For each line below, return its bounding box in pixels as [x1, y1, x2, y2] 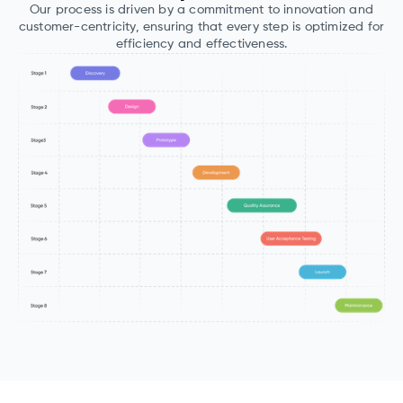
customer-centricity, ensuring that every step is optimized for [18, 21, 385, 34]
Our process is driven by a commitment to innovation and [29, 4, 373, 17]
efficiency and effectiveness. [115, 38, 288, 51]
